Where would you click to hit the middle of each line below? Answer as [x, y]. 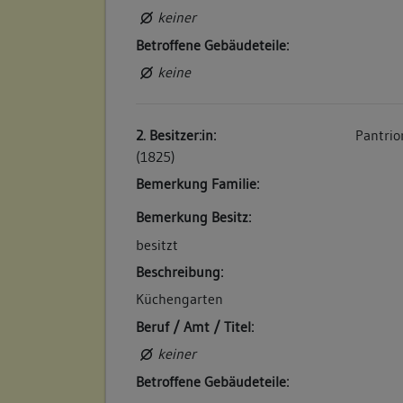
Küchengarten [180, 299]
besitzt [157, 244]
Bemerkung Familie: [198, 184]
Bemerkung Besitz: [194, 217]
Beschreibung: [180, 271]
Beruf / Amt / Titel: [195, 326]
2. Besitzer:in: [176, 135]
